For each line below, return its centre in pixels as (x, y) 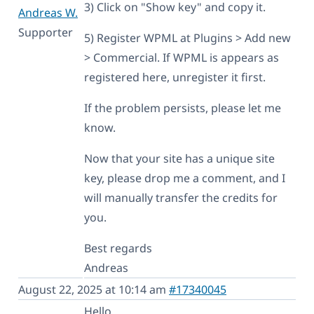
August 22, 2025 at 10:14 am (94, 289)
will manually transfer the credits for (181, 197)
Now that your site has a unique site (179, 158)
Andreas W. (48, 12)
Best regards (118, 248)
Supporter (46, 32)
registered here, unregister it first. (175, 77)
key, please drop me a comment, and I (185, 178)
